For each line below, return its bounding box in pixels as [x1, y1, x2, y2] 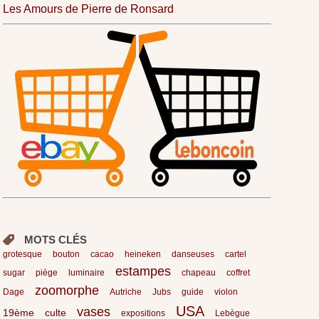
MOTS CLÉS [24, 233, 88, 246]
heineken [125, 249, 162, 259]
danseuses [172, 249, 215, 259]
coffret [226, 267, 251, 278]
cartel [225, 249, 247, 259]
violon [214, 286, 239, 297]
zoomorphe [35, 283, 100, 298]
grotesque [3, 249, 43, 259]
